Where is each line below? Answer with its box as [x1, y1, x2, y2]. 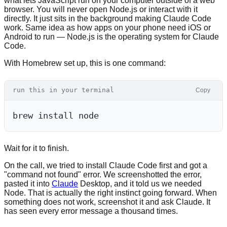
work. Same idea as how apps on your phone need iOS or [4, 23, 211, 32]
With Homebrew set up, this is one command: [4, 58, 166, 67]
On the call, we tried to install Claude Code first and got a [4, 161, 207, 170]
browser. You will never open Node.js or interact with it [4, 5, 198, 14]
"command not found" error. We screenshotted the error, [4, 170, 202, 179]
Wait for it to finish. [4, 143, 69, 153]
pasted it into [4, 179, 52, 188]
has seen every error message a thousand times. [4, 206, 178, 215]
